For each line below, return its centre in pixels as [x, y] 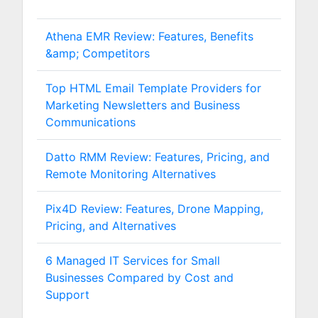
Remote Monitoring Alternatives [131, 174]
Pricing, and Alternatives [111, 226]
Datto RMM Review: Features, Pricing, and [158, 157]
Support [67, 295]
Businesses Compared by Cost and [139, 278]
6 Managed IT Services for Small [133, 261]
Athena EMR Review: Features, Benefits [149, 36]
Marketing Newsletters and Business [143, 105]
